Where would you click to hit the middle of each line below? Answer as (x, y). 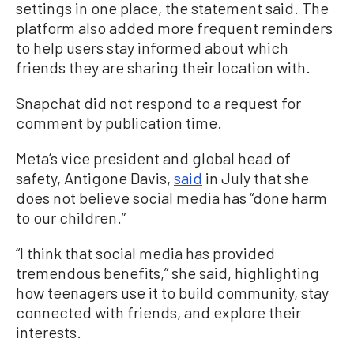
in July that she (256, 177)
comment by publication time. (119, 122)
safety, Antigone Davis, (95, 177)
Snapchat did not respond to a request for (158, 102)
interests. (49, 331)
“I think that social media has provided (145, 252)
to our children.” (71, 217)
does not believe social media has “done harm (171, 197)
